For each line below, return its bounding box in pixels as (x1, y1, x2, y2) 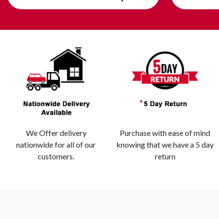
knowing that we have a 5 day (116, 140, 214, 150)
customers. (38, 152, 74, 161)
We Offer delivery (25, 128, 87, 138)
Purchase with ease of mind (120, 128, 210, 138)
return (154, 152, 175, 161)
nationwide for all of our (16, 140, 96, 150)
